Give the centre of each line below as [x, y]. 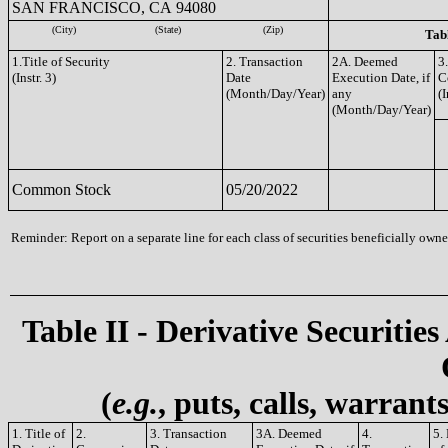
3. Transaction [188, 433]
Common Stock [61, 189]
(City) [64, 29]
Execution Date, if [381, 77]
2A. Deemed [365, 61]
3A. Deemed [289, 433]
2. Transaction [264, 61]
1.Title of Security [61, 61]
